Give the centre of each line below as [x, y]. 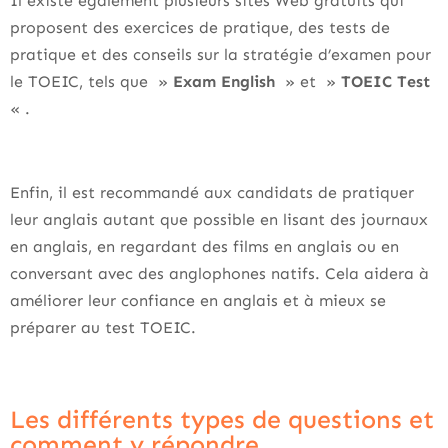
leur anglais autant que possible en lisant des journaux [219, 219]
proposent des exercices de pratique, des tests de [200, 27]
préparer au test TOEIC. [103, 327]
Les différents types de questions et [222, 420]
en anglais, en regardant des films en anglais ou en [204, 246]
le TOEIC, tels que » [91, 81]
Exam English [224, 81]
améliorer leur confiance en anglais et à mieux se [198, 300]
